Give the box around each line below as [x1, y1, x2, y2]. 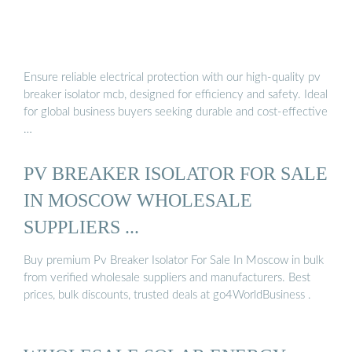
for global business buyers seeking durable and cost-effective [24, 106, 328, 119]
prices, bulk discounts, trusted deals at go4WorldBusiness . [24, 289, 311, 302]
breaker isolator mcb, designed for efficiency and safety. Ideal [24, 89, 328, 101]
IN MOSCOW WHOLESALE [24, 189, 252, 211]
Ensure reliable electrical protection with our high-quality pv [24, 71, 321, 84]
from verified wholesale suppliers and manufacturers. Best [24, 272, 310, 284]
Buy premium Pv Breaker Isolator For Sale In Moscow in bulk [24, 255, 324, 267]
